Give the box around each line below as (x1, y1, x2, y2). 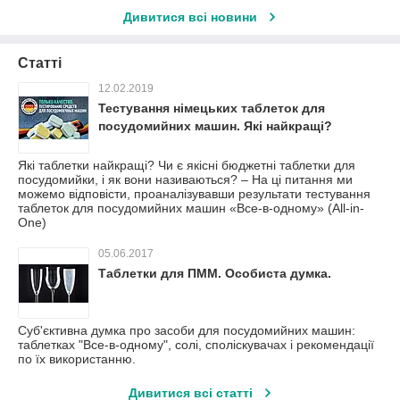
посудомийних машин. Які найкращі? (98, 119, 332, 134)
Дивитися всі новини (123, 10, 257, 25)
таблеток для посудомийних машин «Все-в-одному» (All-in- (18, 201, 364, 216)
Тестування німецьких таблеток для (98, 101, 325, 116)
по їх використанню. (18, 352, 136, 367)
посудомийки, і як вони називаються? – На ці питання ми (18, 172, 353, 187)
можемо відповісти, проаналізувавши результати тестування (18, 187, 371, 202)
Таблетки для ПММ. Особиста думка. (98, 266, 331, 281)
